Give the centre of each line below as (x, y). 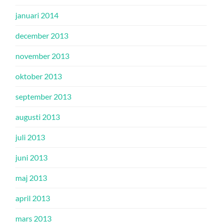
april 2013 (33, 198)
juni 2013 (32, 157)
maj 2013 (31, 178)
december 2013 (42, 35)
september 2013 (44, 96)
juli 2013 (30, 137)
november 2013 (43, 56)
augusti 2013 (38, 117)
